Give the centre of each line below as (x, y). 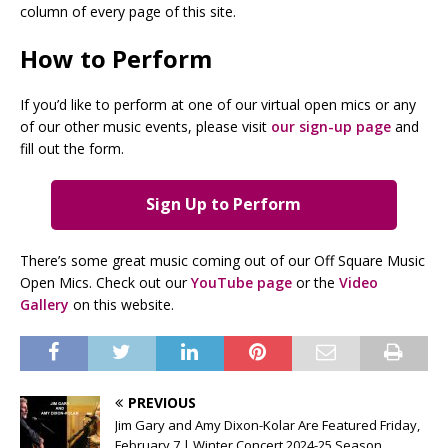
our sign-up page (331, 126)
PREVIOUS (162, 403)
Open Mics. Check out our (105, 283)
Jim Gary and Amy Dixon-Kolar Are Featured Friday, (267, 425)
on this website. (121, 305)
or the (315, 283)
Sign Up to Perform (224, 204)
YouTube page (241, 283)
